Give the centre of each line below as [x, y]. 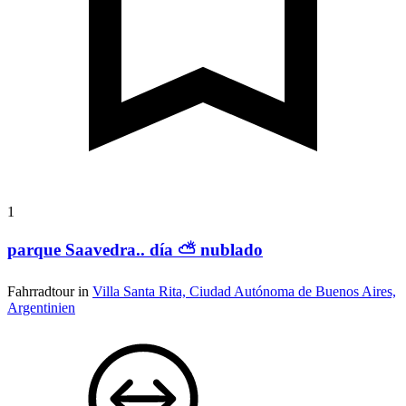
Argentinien [41, 307]
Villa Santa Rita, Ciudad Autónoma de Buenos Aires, [244, 291]
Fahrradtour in [50, 291]
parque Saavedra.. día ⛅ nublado [135, 249]
